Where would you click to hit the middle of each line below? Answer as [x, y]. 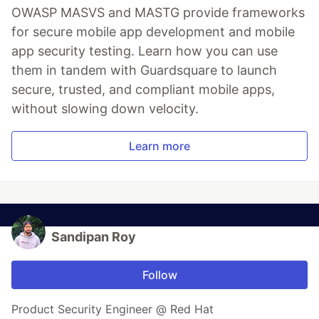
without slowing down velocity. [105, 109]
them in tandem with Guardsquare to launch [144, 70]
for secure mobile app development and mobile [153, 32]
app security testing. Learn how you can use [145, 51]
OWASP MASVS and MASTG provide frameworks [158, 12]
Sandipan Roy [94, 237]
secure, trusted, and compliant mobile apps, [143, 89]
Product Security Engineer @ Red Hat [113, 309]
